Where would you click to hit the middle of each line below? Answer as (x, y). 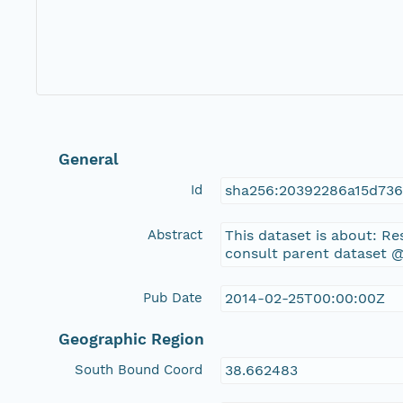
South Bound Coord (139, 369)
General (89, 159)
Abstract (175, 234)
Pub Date (173, 297)
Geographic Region (132, 339)
